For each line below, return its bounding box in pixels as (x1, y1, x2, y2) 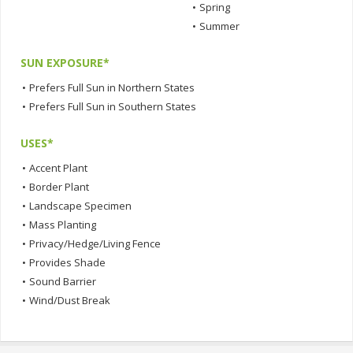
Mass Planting (29, 217, 96, 232)
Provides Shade (29, 255, 106, 269)
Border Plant (29, 179, 89, 194)
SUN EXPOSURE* (20, 54, 110, 70)
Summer (199, 18, 240, 33)
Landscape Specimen (29, 198, 132, 213)
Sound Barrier (29, 273, 96, 288)
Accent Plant (29, 160, 87, 175)
